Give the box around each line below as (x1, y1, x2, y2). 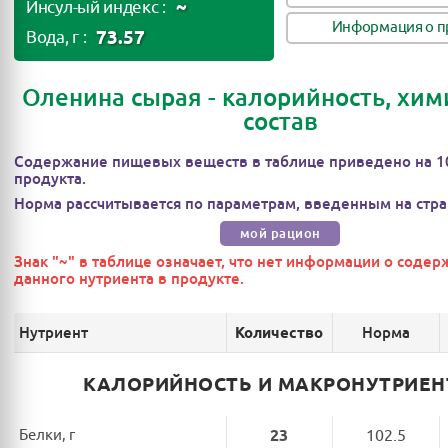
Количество (235, 323, 324, 342)
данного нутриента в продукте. (14, 269, 244, 289)
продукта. (14, 169, 86, 189)
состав (242, 106, 318, 137)
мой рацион (239, 225, 321, 242)
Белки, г (19, 425, 75, 445)
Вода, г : (26, 27, 87, 48)
